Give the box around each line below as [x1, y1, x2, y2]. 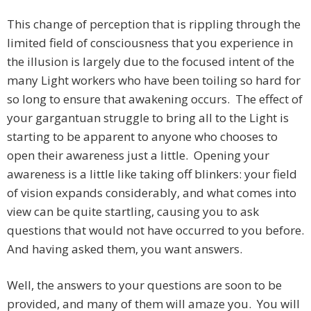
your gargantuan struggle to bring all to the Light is [7, 110, 289, 126]
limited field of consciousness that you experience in [7, 35, 293, 51]
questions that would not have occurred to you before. [7, 222, 304, 239]
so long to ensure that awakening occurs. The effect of [7, 91, 303, 108]
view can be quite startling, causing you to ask [7, 203, 259, 220]
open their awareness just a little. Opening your [7, 147, 269, 164]
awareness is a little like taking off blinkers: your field [7, 166, 297, 183]
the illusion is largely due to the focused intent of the [7, 53, 294, 70]
